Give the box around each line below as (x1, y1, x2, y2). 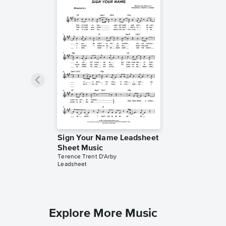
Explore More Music (49, 207, 157, 219)
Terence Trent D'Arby (58, 153, 117, 160)
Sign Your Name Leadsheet (58, 134, 158, 142)
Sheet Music (58, 144, 103, 152)
